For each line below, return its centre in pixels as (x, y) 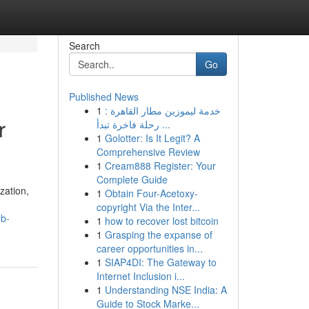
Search (84, 46)
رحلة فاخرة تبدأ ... (165, 124)
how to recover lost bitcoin (161, 221)
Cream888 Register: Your (160, 166)
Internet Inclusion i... (140, 276)
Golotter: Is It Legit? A (152, 138)
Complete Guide (132, 179)
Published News (103, 97)
